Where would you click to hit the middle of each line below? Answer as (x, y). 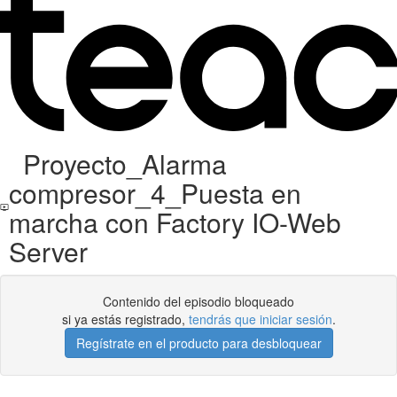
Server (48, 251)
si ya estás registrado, (125, 319)
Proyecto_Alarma (117, 163)
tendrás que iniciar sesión (260, 319)
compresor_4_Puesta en (155, 193)
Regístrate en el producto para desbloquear (198, 343)
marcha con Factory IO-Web (175, 222)
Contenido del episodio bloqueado (198, 301)
